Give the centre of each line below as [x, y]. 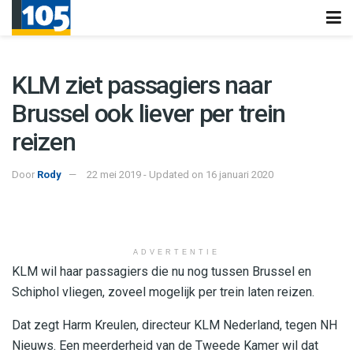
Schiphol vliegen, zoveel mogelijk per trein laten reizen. [163, 292]
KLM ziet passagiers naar [142, 85]
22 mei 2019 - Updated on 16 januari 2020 [180, 174]
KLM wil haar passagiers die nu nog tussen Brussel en [162, 271]
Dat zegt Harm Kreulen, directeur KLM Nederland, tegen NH [175, 325]
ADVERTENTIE [176, 252]
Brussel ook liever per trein [149, 113]
